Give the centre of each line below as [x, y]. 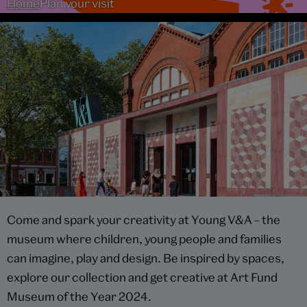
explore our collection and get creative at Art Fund [142, 277]
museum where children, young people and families [144, 239]
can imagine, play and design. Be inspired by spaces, [146, 258]
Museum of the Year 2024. [79, 296]
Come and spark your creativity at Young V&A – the [144, 220]
